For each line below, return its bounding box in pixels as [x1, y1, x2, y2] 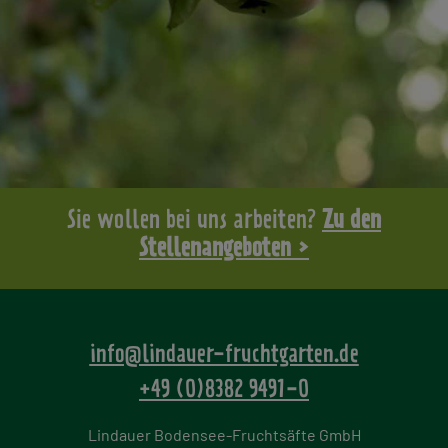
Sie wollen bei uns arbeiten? [67, 209, 322, 234]
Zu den [322, 209, 381, 234]
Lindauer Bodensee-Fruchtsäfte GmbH [87, 424, 361, 444]
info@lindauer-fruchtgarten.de [89, 344, 359, 368]
